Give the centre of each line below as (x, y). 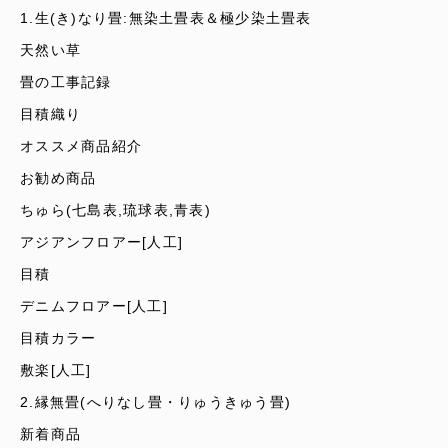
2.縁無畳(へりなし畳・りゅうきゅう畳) (156, 402)
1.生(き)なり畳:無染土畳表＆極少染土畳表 (166, 18)
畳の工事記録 (66, 82)
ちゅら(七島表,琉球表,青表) (115, 210)
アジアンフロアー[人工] (102, 242)
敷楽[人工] (56, 370)
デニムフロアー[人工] (94, 306)
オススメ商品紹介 (81, 146)
